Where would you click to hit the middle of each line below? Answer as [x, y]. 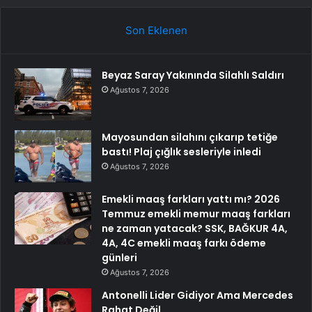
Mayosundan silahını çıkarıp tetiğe [190, 137]
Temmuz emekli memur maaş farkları [196, 213]
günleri [119, 257]
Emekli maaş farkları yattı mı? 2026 [191, 199]
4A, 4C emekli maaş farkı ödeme [184, 243]
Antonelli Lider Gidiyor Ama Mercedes [197, 295]
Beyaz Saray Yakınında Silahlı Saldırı [193, 75]
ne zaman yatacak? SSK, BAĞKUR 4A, [195, 228]
